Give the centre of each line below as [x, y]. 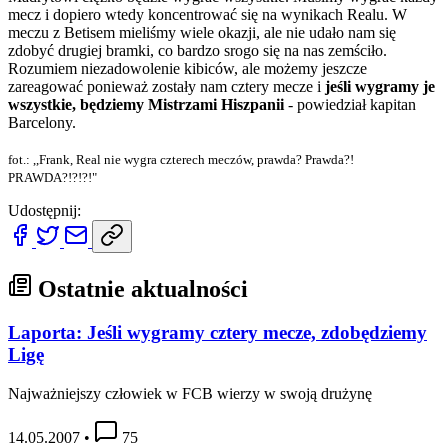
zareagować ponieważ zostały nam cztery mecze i [166, 86]
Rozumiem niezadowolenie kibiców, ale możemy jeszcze [187, 68]
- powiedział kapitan [350, 104]
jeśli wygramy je [380, 86]
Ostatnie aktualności [140, 288]
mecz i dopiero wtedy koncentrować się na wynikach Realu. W [207, 14]
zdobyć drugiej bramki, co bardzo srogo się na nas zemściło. [197, 50]
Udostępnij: [44, 210]
